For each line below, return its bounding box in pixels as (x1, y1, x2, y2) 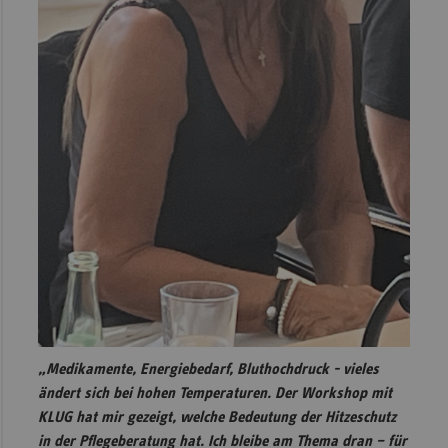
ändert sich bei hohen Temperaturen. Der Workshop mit (37, 385, 392, 402)
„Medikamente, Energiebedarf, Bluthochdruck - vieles (37, 361, 379, 378)
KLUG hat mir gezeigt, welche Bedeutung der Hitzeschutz (37, 409, 396, 426)
